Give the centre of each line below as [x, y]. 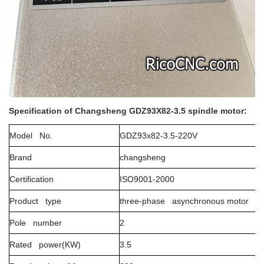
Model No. [31, 136]
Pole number [36, 223]
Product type [35, 201]
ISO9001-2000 [147, 179]
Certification [32, 179]
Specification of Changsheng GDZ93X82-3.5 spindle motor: [128, 111]
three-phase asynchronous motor [184, 201]
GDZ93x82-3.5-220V [159, 136]
